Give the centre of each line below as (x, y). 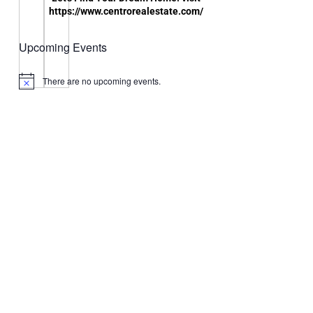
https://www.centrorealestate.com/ (126, 11)
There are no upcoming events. (101, 80)
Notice (30, 85)
